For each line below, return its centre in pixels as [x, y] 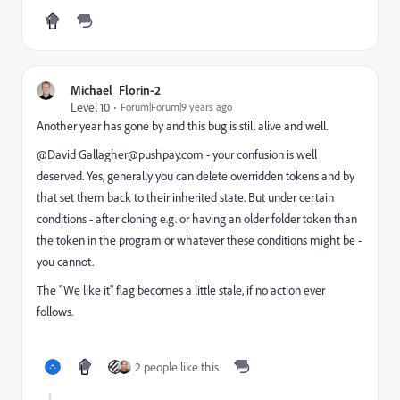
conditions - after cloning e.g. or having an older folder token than [197, 218]
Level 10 [90, 107]
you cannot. [65, 261]
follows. [55, 311]
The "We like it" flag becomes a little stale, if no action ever [181, 290]
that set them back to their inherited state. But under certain [185, 197]
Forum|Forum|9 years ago [176, 107]
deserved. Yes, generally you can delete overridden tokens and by [196, 175]
